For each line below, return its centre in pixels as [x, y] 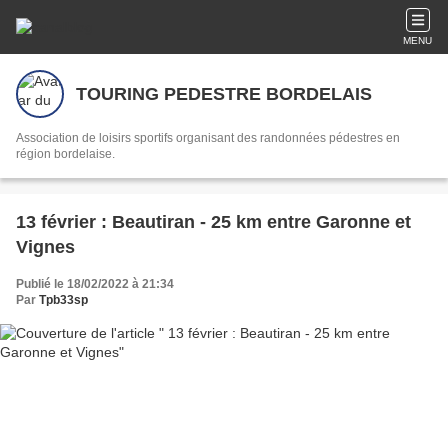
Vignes [45, 247]
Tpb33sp [63, 300]
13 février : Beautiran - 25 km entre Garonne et [213, 222]
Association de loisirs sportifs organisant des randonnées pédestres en [208, 138]
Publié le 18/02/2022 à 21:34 [95, 284]
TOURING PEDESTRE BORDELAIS [224, 93]
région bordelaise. [65, 154]
